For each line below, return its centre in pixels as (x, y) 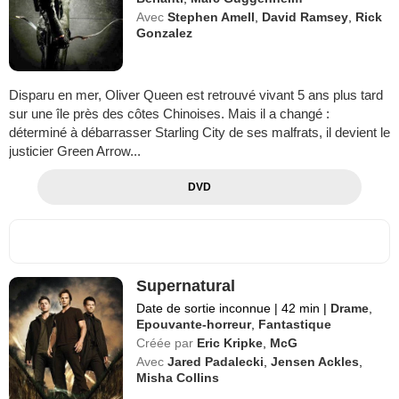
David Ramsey (305, 17)
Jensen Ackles (315, 362)
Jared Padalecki (216, 362)
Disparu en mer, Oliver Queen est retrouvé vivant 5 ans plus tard (196, 95)
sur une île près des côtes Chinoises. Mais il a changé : (169, 114)
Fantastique (295, 325)
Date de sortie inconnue (206, 309)
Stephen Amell (212, 17)
